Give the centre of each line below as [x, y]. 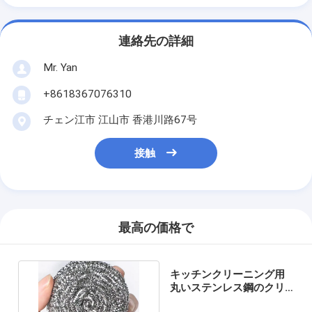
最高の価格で [156, 228]
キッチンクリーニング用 [227, 274]
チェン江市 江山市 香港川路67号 [120, 119]
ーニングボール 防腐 [218, 301]
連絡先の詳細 [156, 41]
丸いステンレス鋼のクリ [227, 287]
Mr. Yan [60, 67]
